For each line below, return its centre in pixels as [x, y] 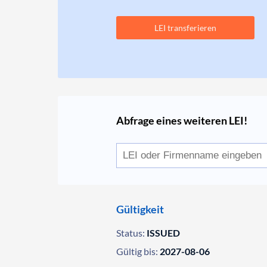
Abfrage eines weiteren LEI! [182, 120]
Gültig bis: [137, 251]
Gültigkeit [140, 209]
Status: [131, 233]
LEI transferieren [186, 28]
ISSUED [164, 233]
